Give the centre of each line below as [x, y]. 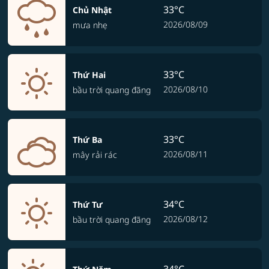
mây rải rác [95, 155]
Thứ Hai [89, 75]
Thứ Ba [87, 140]
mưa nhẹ [90, 25]
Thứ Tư [88, 204]
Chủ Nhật [92, 10]
